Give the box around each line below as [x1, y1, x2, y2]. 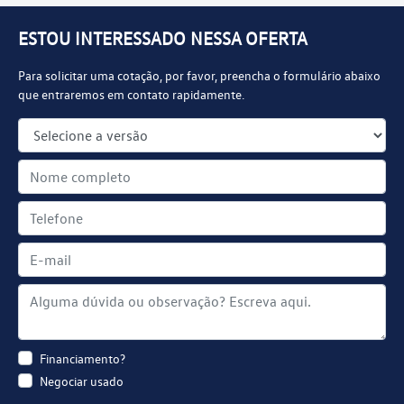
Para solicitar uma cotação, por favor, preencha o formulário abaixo [18, 68, 381, 84]
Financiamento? [40, 351, 125, 367]
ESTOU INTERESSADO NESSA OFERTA [18, 27, 308, 50]
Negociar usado [40, 373, 124, 390]
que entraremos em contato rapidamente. [18, 87, 244, 103]
